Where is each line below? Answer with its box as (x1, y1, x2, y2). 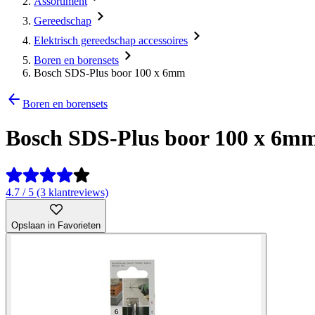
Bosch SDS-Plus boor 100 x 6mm (34, 67, 185, 79)
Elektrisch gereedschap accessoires (34, 34, 188, 46)
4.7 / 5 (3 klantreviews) (6, 186, 108, 198)
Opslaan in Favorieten (11, 219, 101, 231)
